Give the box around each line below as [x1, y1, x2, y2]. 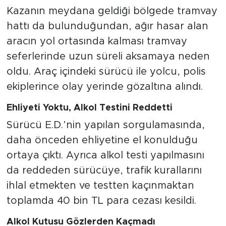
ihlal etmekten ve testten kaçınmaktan [6, 181, 194, 191]
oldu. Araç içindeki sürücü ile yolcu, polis [6, 66, 206, 77]
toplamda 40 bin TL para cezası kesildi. [6, 196, 196, 206]
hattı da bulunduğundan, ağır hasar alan [6, 21, 208, 31]
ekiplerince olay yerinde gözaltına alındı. [6, 81, 203, 92]
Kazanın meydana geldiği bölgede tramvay [6, 6, 217, 16]
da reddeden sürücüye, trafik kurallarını [6, 165, 202, 176]
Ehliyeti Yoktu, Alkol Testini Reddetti [6, 103, 173, 112]
